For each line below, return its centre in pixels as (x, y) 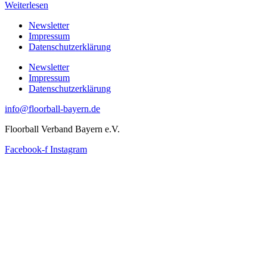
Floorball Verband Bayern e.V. (62, 129)
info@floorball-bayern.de (52, 109)
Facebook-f (26, 150)
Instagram (69, 150)
